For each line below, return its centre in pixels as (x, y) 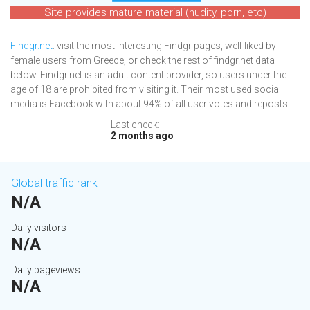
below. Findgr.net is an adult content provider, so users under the (148, 75)
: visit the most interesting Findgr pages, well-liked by (164, 46)
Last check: (135, 125)
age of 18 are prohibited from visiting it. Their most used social (146, 90)
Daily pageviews (46, 270)
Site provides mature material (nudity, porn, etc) (155, 13)
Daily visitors (39, 228)
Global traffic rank (54, 183)
